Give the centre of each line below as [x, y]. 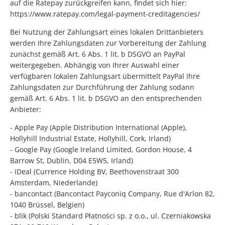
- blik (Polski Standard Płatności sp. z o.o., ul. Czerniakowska [110, 216]
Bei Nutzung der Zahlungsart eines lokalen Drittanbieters [107, 32]
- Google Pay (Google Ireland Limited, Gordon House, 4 [101, 150]
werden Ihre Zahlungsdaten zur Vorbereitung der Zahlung [108, 43]
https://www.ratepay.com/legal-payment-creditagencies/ [105, 14]
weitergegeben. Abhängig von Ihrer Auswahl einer [95, 65]
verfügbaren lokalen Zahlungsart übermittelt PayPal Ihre [105, 76]
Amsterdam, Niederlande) [54, 183]
